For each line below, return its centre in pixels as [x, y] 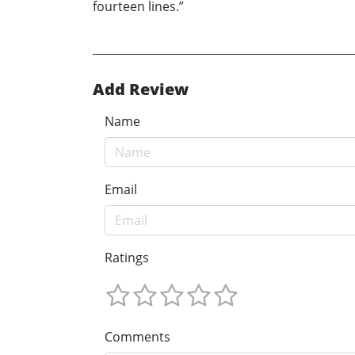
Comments [137, 336]
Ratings [127, 258]
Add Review [141, 90]
